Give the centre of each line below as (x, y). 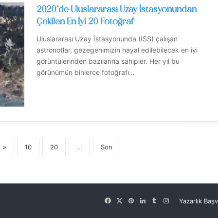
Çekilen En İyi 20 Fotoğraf (85, 22)
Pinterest (147, 201)
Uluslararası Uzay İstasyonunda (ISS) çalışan (107, 39)
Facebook (126, 201)
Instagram (183, 201)
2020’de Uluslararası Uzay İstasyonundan (117, 10)
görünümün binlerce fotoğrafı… (86, 73)
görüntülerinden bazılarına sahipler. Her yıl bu (108, 61)
